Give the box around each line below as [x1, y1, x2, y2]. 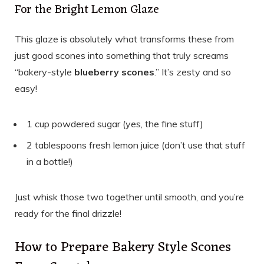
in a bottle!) [27, 156, 73, 168]
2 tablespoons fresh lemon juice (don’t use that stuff [27, 139, 245, 151]
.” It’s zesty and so [154, 66, 231, 78]
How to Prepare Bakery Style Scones [15, 235, 231, 260]
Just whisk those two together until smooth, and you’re [15, 191, 244, 203]
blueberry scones [74, 66, 154, 78]
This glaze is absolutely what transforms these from [15, 33, 234, 45]
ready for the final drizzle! [15, 207, 121, 220]
